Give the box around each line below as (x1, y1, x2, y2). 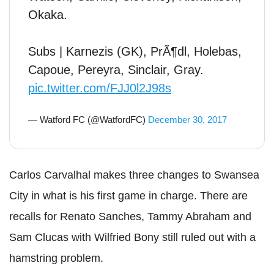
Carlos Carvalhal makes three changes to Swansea (9, 168, 259, 181)
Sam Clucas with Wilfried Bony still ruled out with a (9, 231, 256, 243)
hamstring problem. (9, 251, 103, 264)
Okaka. (28, 7, 67, 21)
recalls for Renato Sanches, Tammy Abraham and (9, 210, 251, 223)
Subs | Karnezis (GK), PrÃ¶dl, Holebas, (28, 44, 242, 58)
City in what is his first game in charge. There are (9, 189, 248, 202)
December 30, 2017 (148, 114, 227, 125)
